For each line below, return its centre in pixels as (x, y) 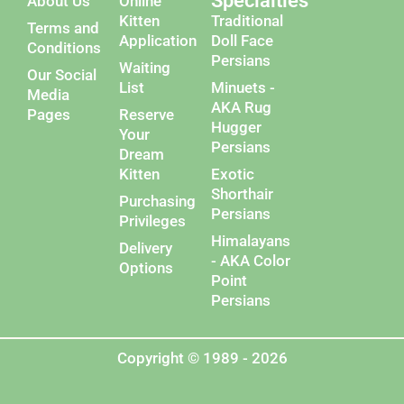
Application (158, 40)
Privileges (152, 220)
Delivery (146, 248)
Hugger (236, 127)
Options (146, 267)
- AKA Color (251, 260)
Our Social (62, 74)
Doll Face (242, 40)
